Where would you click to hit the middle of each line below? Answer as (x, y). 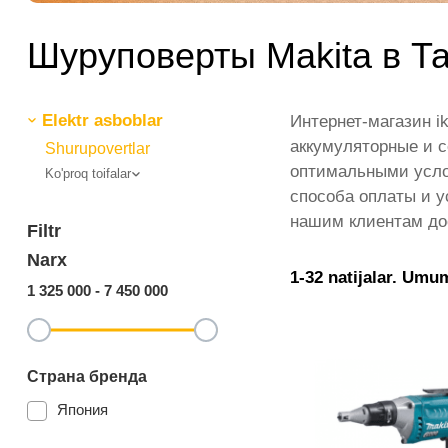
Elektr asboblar (102, 120)
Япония (82, 409)
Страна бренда (87, 376)
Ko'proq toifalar (88, 173)
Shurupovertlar (97, 148)
